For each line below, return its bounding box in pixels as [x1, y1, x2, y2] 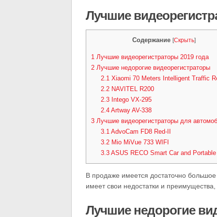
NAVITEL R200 [109, 85, 154, 93]
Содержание [132, 36, 170, 44]
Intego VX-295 [109, 96, 152, 104]
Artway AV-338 [109, 107, 152, 114]
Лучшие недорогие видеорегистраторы [94, 64, 210, 72]
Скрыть [173, 37, 194, 44]
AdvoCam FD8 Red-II [109, 128, 171, 136]
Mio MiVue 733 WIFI [109, 139, 169, 146]
